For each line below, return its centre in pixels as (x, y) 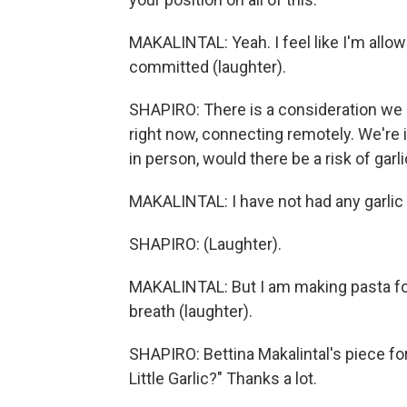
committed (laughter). (208, 67)
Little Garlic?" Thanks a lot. (223, 378)
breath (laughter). (191, 311)
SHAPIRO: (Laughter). (205, 244)
